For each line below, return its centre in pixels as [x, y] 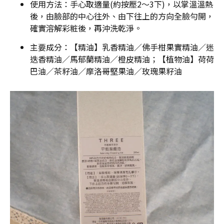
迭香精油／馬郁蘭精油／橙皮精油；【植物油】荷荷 [122, 59]
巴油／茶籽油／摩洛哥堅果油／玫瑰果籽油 [106, 71]
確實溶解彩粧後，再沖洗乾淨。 [86, 28]
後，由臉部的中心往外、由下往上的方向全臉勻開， [122, 16]
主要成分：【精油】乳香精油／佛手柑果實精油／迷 [122, 47]
